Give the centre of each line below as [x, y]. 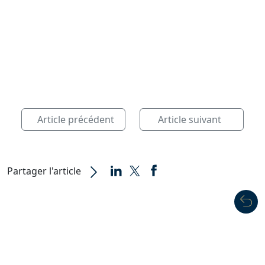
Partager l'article [44, 171]
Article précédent [76, 119]
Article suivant [189, 119]
